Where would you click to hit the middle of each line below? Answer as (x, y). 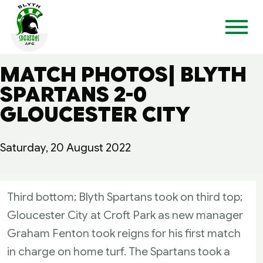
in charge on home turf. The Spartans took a (119, 251)
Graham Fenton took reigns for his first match (124, 233)
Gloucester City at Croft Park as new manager (125, 215)
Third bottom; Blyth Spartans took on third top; (125, 197)
